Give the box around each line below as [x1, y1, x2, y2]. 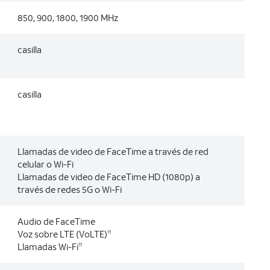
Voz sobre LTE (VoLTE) [17, 228, 107, 240]
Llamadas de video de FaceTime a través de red [17, 145, 209, 157]
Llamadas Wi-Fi [17, 240, 78, 253]
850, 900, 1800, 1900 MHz [17, 11, 118, 24]
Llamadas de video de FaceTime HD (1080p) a [17, 171, 200, 183]
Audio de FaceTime [17, 215, 95, 227]
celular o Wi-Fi [17, 158, 74, 170]
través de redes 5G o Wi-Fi [17, 183, 122, 195]
